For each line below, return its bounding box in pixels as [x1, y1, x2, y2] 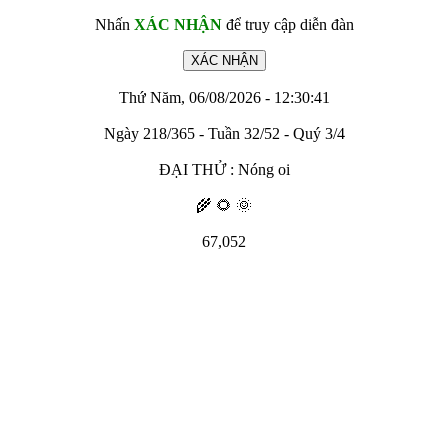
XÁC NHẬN [133, 16, 222, 33]
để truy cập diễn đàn [221, 16, 354, 33]
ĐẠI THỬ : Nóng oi [158, 161, 290, 178]
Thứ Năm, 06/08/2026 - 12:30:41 [118, 89, 330, 106]
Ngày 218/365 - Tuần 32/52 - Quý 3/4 [103, 125, 345, 142]
